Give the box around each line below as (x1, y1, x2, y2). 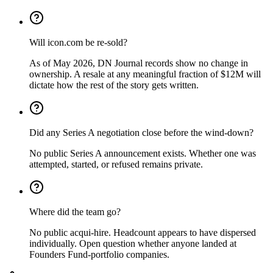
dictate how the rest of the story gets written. (29, 79, 199, 90)
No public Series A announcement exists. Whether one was (29, 147, 256, 158)
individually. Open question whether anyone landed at (29, 238, 236, 249)
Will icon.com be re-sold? (29, 37, 127, 48)
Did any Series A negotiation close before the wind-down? (29, 127, 253, 138)
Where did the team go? (29, 206, 121, 217)
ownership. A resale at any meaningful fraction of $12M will (29, 68, 261, 79)
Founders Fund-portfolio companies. (29, 249, 169, 260)
